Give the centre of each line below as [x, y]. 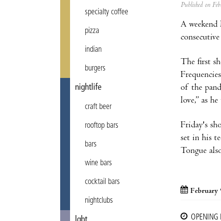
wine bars [98, 163]
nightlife [88, 88]
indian [93, 50]
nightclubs [99, 201]
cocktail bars [102, 182]
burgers [95, 69]
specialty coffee [107, 12]
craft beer [98, 107]
